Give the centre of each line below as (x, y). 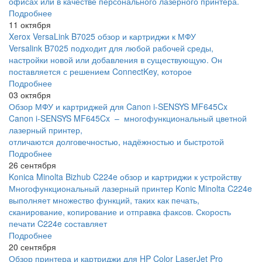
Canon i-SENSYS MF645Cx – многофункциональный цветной (128, 118)
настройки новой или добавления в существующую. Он (116, 59)
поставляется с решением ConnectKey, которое (100, 71)
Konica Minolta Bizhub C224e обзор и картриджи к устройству (125, 176)
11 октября (30, 24)
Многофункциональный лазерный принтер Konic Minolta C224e (130, 188)
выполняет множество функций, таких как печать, (104, 200)
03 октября (30, 94)
